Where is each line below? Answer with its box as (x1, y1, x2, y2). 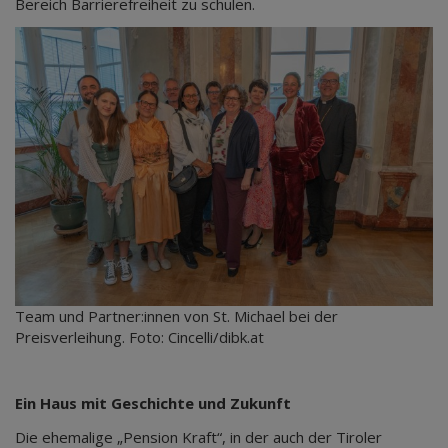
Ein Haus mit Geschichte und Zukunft (15, 392, 291, 413)
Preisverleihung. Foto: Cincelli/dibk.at (15, 326, 264, 347)
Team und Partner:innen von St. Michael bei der (15, 305, 338, 326)
